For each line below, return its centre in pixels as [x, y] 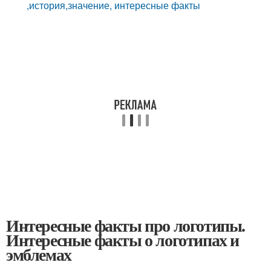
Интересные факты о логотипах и [123, 240]
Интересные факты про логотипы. [126, 225]
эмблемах [39, 254]
